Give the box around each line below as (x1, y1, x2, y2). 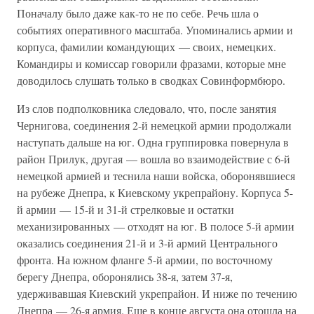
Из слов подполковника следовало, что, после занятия (17, 101, 276, 116)
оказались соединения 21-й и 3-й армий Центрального (17, 235, 278, 250)
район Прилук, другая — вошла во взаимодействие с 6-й (17, 151, 290, 166)
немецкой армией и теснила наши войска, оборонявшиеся (17, 168, 295, 183)
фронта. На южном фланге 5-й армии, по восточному (17, 252, 273, 267)
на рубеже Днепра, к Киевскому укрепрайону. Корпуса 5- (17, 185, 293, 200)
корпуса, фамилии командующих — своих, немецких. (17, 39, 276, 54)
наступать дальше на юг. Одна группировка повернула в (17, 135, 289, 149)
